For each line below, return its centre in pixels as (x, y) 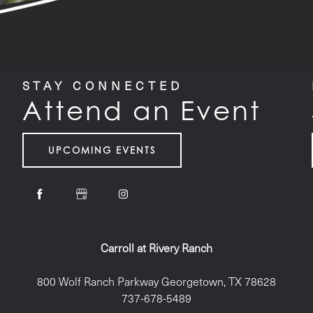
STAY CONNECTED (102, 85)
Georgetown (192, 281)
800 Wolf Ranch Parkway (97, 281)
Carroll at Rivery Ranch (156, 247)
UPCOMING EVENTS (102, 150)
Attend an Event (141, 110)
